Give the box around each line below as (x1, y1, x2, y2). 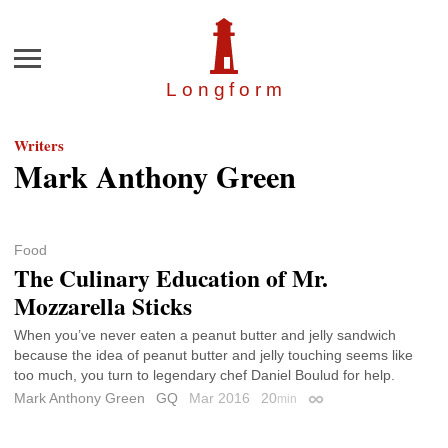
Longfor (166, 79, 266, 101)
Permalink (307, 394, 370, 411)
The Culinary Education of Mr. (14, 261, 328, 296)
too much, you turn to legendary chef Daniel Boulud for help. (14, 367, 395, 384)
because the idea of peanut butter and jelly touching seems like (14, 347, 413, 364)
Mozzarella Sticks (14, 289, 192, 324)
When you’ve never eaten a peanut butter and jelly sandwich (14, 327, 396, 344)
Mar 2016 (189, 390, 254, 407)
